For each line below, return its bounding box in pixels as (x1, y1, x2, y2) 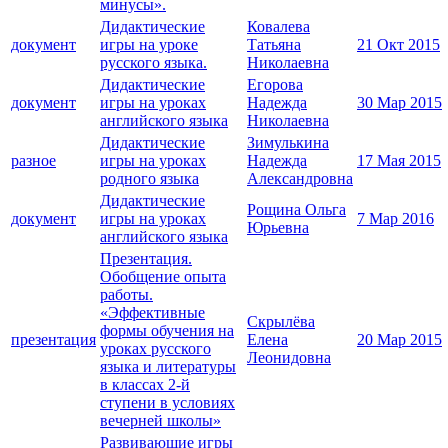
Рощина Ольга (247, 201, 346, 219)
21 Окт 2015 (357, 36, 440, 54)
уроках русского (100, 340, 211, 358)
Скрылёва (247, 313, 315, 331)
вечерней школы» (100, 412, 221, 430)
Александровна (247, 170, 353, 188)
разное (11, 152, 56, 170)
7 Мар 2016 (357, 210, 434, 228)
